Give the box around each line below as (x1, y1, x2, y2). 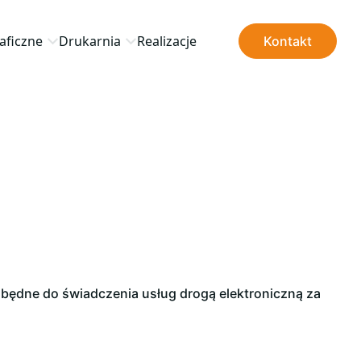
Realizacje (137, 31, 197, 50)
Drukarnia (59, 31, 121, 50)
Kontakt (263, 32, 312, 49)
